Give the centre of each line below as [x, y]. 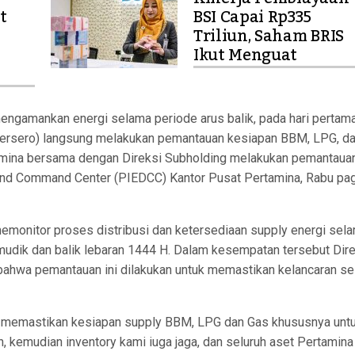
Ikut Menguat [246, 55]
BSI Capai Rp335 [252, 17]
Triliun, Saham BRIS [269, 36]
